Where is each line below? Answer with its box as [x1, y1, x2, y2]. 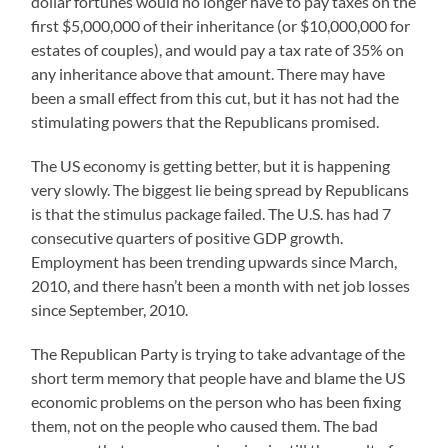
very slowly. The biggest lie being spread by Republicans [31, 180, 410, 200]
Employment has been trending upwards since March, [31, 252, 398, 272]
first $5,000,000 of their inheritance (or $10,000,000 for [31, 16, 411, 36]
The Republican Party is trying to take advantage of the [31, 344, 406, 364]
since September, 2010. [31, 300, 189, 320]
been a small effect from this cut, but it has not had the [31, 88, 400, 108]
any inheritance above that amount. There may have [31, 64, 386, 84]
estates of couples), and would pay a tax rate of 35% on [31, 40, 405, 60]
